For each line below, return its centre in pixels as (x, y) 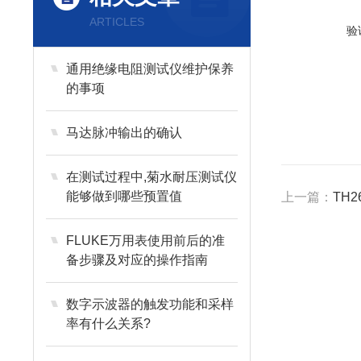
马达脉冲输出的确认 (124, 133)
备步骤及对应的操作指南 (137, 260)
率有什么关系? (108, 324)
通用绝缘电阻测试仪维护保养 (149, 69)
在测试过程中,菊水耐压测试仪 (151, 177)
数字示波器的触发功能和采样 (149, 304)
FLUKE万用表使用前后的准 (145, 241)
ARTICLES (116, 22)
